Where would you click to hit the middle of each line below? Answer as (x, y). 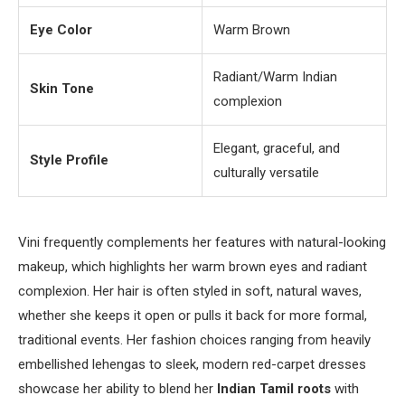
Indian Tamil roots (274, 389)
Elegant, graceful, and (277, 149)
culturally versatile (266, 173)
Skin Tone (62, 89)
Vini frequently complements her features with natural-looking (202, 243)
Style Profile (69, 160)
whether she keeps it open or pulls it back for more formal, (193, 316)
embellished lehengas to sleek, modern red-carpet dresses (192, 365)
